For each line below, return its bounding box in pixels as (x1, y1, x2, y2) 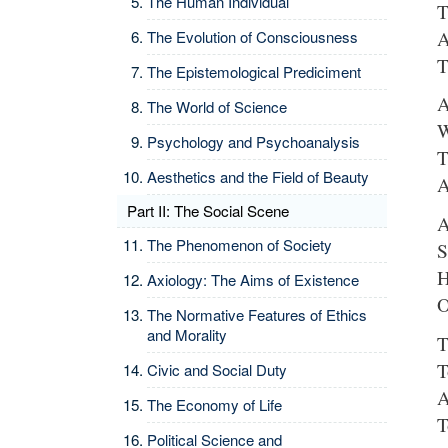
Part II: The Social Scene (127, 200, 289, 221)
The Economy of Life (147, 394, 282, 415)
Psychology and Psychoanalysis (147, 131, 360, 152)
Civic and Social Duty (147, 359, 287, 380)
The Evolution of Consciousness (147, 26, 358, 47)
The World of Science (147, 96, 287, 117)
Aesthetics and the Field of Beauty (147, 166, 369, 187)
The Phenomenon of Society (147, 234, 332, 255)
